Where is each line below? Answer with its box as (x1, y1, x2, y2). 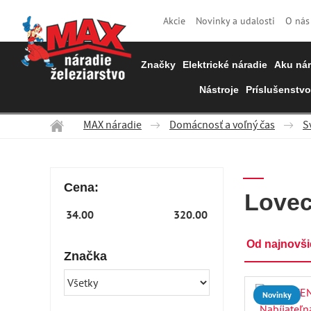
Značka (64, 249, 107, 263)
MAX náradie (83, 118, 142, 135)
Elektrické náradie (182, 59, 267, 70)
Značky (140, 59, 176, 70)
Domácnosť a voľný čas (169, 118, 275, 135)
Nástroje (199, 84, 239, 95)
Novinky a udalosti (196, 14, 275, 27)
